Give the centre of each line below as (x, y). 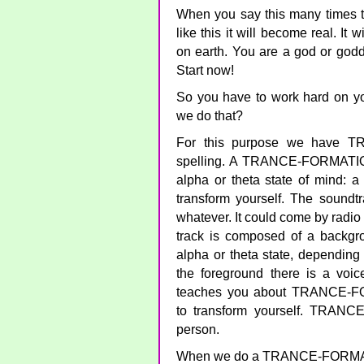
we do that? (210, 116)
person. (198, 329)
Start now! (205, 70)
